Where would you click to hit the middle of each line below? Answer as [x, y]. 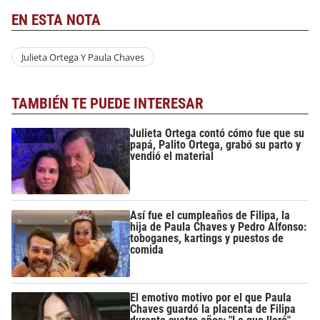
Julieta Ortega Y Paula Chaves [82, 57]
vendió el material [172, 156]
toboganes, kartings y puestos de [207, 239]
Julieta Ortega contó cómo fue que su [217, 133]
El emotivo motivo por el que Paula [211, 298]
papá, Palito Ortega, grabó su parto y [216, 144]
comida [147, 250]
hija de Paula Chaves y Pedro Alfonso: [219, 227]
